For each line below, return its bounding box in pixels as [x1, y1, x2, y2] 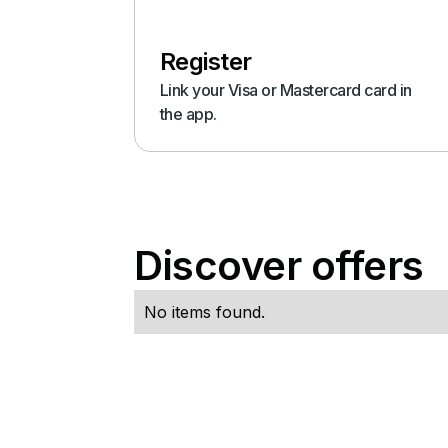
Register [159, 47, 252, 77]
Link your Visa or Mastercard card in [159, 80, 412, 101]
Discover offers [134, 241, 424, 291]
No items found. [144, 302, 265, 323]
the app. [159, 104, 217, 125]
